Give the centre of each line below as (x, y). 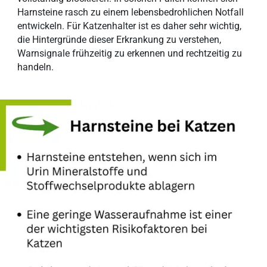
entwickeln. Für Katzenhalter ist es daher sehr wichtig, (130, 26)
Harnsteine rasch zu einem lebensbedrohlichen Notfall (131, 12)
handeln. (36, 67)
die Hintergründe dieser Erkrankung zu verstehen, (119, 39)
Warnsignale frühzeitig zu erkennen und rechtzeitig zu (130, 53)
